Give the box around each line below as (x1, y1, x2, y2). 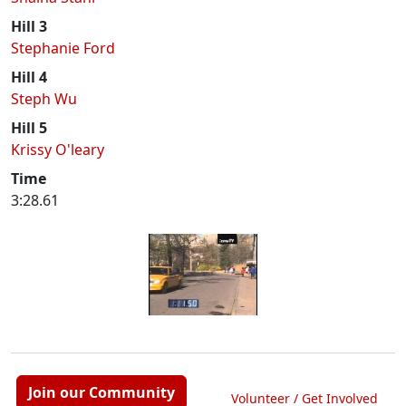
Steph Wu (11, 89, 77, 109)
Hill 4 (11, 67, 47, 87)
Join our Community (28, 382, 175, 402)
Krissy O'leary (11, 140, 104, 159)
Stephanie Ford (11, 38, 115, 58)
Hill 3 (11, 16, 47, 36)
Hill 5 (11, 118, 47, 138)
